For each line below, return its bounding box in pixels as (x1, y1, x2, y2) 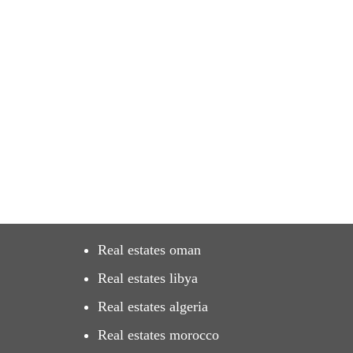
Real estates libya (97, 270, 198, 286)
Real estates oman (97, 242, 201, 258)
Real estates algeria (97, 299, 208, 314)
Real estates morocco (97, 327, 219, 343)
